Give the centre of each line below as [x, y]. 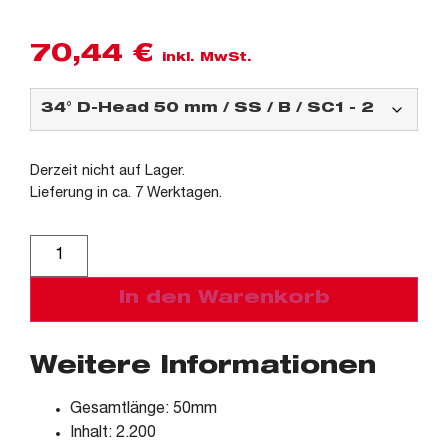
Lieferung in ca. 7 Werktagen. [126, 193]
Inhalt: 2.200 [113, 433]
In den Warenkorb [224, 298]
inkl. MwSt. [207, 57]
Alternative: [132, 245]
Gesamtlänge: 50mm [143, 409]
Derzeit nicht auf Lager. [107, 171]
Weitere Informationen [203, 367]
